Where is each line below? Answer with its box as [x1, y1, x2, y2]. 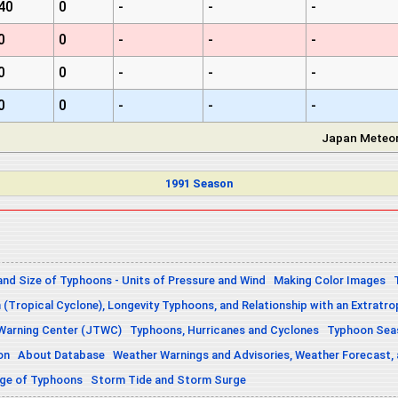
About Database [18, 347, 105, 362]
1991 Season [165, 177, 233, 191]
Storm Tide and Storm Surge [91, 372, 246, 386]
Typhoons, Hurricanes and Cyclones [130, 322, 319, 337]
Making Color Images [274, 273, 386, 287]
